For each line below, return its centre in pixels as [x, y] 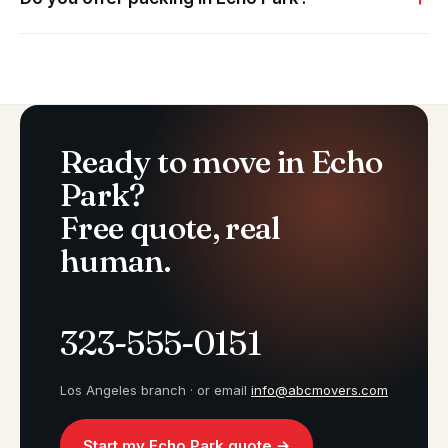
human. [115, 261]
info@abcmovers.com [319, 390]
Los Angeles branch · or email [155, 390]
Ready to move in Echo [221, 162]
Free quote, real [170, 228]
